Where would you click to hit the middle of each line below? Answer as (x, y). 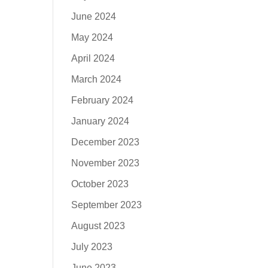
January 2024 (100, 121)
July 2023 (92, 247)
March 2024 (97, 79)
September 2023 (107, 205)
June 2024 (94, 16)
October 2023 (100, 184)
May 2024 (92, 37)
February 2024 (103, 100)
